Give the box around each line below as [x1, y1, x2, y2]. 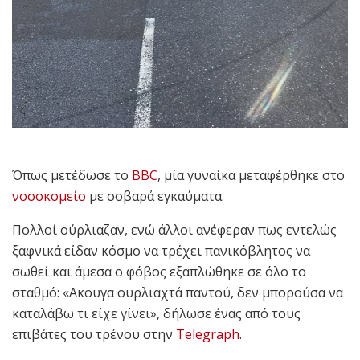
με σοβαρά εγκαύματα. [86, 186, 224, 205]
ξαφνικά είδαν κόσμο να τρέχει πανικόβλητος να [12, 241, 310, 260]
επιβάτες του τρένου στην [12, 325, 176, 343]
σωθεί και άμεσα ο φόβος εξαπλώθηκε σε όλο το [12, 262, 306, 280]
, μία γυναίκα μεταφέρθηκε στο [157, 166, 345, 184]
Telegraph [176, 325, 239, 343]
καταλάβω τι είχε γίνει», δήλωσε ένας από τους [12, 304, 301, 322]
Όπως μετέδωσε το [12, 166, 132, 184]
